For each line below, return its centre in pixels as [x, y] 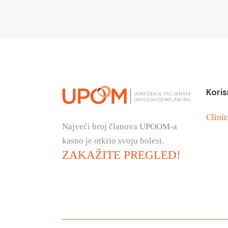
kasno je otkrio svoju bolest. [113, 141]
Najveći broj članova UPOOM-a [120, 127]
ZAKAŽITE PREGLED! [121, 155]
